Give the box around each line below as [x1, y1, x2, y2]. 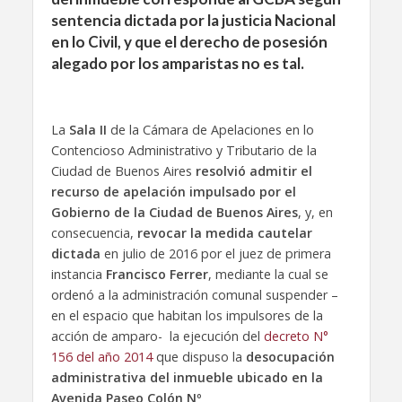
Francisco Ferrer [105, 265, 208, 283]
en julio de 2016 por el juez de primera [100, 244, 331, 262]
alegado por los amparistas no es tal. [50, 54, 304, 73]
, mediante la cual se [207, 265, 328, 283]
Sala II [68, 120, 107, 138]
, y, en [297, 203, 333, 221]
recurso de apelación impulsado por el [50, 182, 296, 200]
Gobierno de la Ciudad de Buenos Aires [50, 203, 298, 221]
